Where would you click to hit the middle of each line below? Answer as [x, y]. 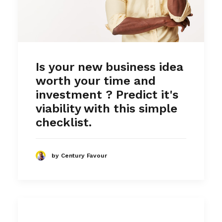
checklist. [64, 123]
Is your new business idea [110, 67]
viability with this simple [107, 109]
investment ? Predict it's [107, 95]
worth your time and [96, 81]
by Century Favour [79, 155]
